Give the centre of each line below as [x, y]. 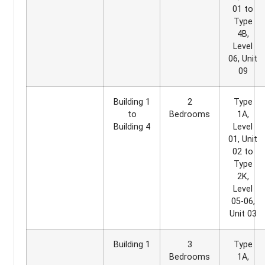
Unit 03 [243, 214]
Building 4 [132, 127]
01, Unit [243, 139]
